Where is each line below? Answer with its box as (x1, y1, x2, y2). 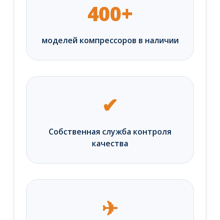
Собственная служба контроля (49, 126, 171, 137)
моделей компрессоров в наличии (41, 35, 179, 46)
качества (92, 138, 128, 149)
